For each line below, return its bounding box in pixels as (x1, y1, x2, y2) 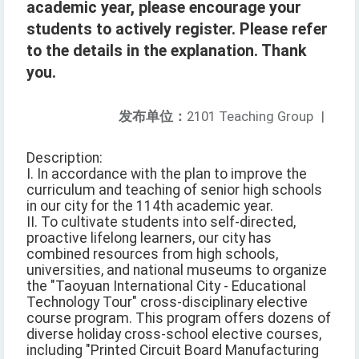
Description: (26, 150, 103, 167)
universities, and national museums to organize (26, 262, 327, 279)
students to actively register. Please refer (26, 20, 328, 39)
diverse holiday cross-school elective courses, (26, 326, 321, 343)
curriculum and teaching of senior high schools (26, 182, 322, 199)
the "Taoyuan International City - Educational (26, 278, 306, 295)
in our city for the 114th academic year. (26, 198, 273, 215)
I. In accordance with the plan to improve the (26, 166, 307, 183)
